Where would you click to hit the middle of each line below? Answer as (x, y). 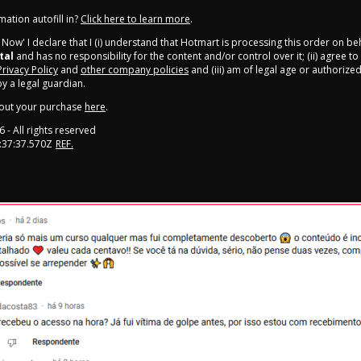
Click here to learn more (135, 19)
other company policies (135, 70)
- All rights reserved (50, 131)
